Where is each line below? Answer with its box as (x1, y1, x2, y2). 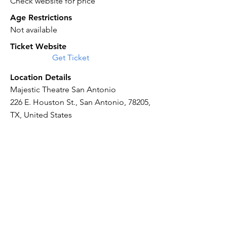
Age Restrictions (10, 13, 72, 22)
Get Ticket (52, 53, 89, 62)
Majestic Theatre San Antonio (10, 85, 116, 94)
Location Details (10, 72, 71, 82)
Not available (10, 25, 57, 34)
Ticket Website (10, 42, 66, 51)
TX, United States (10, 110, 72, 120)
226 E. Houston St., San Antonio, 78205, (10, 97, 150, 107)
